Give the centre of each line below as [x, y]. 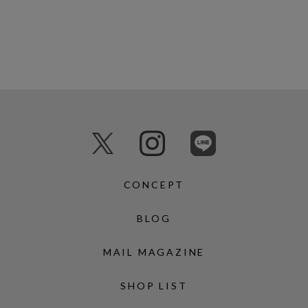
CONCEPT [154, 185]
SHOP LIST [154, 286]
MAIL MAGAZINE [154, 252]
